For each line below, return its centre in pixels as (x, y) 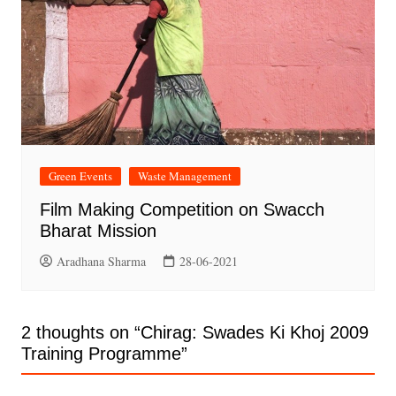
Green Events (80, 176)
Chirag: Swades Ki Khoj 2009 (254, 333)
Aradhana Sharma (101, 262)
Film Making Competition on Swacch (182, 210)
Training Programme (101, 354)
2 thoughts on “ (80, 333)
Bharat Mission (98, 231)
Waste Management (184, 176)
